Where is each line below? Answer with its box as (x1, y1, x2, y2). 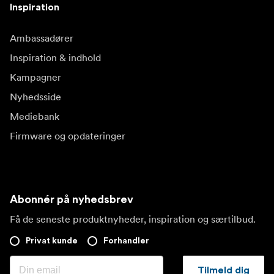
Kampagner (10, 71, 61, 84)
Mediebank (10, 110, 59, 123)
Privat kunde (26, 237, 78, 246)
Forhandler (103, 237, 149, 246)
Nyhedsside (10, 91, 61, 103)
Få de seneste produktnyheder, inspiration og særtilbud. (10, 213, 256, 226)
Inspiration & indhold (10, 51, 101, 64)
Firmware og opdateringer (10, 130, 125, 143)
